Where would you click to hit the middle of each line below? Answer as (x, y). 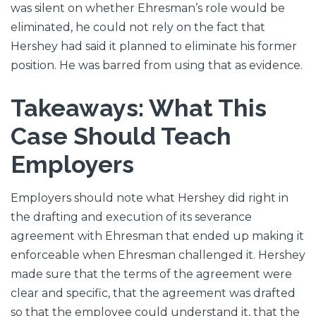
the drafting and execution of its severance (131, 217)
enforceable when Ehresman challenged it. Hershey (158, 255)
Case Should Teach (121, 136)
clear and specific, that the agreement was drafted (153, 293)
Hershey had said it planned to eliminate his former (154, 47)
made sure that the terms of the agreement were (151, 274)
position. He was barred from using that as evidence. (157, 66)
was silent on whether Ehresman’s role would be (148, 8)
